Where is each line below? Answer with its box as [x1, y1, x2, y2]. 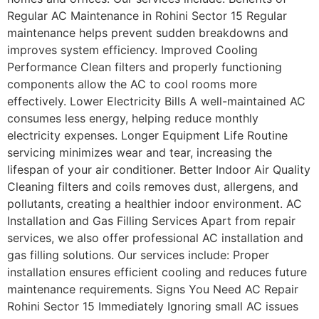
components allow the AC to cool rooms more [7, 76, 257, 91]
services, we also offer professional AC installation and [7, 230, 303, 245]
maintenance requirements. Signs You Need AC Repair [7, 281, 298, 296]
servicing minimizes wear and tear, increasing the [7, 145, 272, 159]
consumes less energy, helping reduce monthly [7, 110, 258, 125]
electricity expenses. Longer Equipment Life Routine [7, 127, 288, 142]
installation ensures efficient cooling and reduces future [7, 264, 307, 279]
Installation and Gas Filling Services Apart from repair [7, 213, 296, 228]
